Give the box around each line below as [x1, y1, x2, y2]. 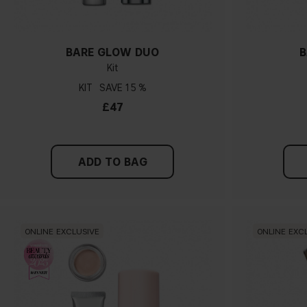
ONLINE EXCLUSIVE [25, 225, 99, 236]
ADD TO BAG [77, 156, 147, 169]
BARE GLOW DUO [66, 46, 160, 60]
